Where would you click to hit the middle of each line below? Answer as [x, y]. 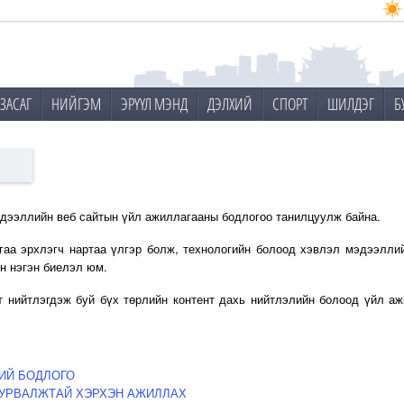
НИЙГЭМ [76, 104]
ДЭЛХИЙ [230, 104]
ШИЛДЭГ [351, 104]
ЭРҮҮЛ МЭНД [154, 104]
